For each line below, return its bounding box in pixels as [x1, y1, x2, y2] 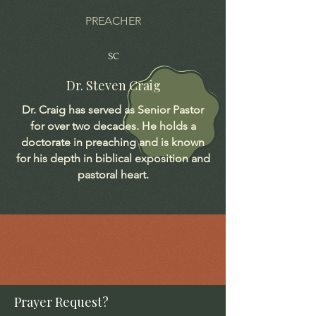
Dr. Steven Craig [66, 77, 161, 94]
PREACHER [85, 14, 141, 28]
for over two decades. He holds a [30, 119, 196, 133]
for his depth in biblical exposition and [16, 152, 210, 165]
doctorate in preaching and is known [21, 135, 205, 149]
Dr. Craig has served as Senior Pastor [22, 103, 204, 116]
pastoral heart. [77, 168, 149, 181]
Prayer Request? [14, 293, 109, 310]
